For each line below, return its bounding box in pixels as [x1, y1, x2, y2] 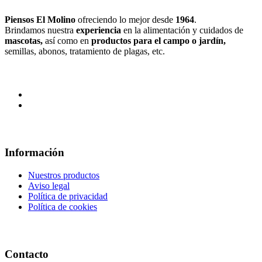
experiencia [76, 25, 121, 36]
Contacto [5, 247, 49, 260]
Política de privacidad [28, 191, 108, 201]
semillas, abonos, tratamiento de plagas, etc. [5, 46, 165, 57]
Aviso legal [28, 180, 70, 191]
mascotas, [5, 36, 45, 46]
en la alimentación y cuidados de [121, 25, 243, 36]
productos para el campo [91, 36, 189, 46]
